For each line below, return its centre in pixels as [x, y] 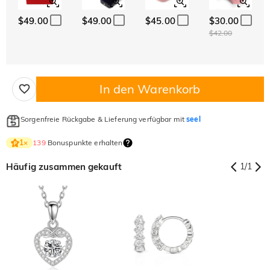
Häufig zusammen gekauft [64, 166]
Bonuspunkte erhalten [84, 142]
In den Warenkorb [150, 89]
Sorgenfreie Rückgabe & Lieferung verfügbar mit [104, 119]
